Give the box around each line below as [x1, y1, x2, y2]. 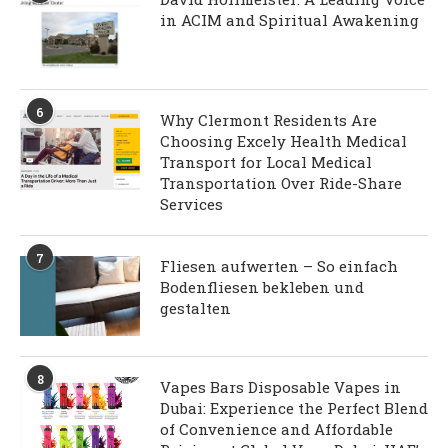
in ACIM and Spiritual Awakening [160, 10, 419, 31]
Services [160, 194, 223, 215]
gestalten [160, 298, 231, 319]
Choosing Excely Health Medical [160, 131, 407, 152]
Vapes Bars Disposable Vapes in [160, 377, 401, 398]
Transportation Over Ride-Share [160, 173, 402, 194]
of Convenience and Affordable [160, 419, 393, 440]
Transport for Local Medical [160, 152, 372, 173]
